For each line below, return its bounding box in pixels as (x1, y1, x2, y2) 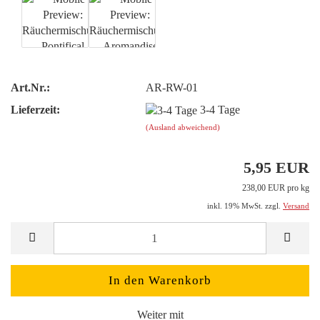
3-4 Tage (200, 103, 241, 116)
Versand (283, 201, 309, 211)
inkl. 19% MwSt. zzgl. (207, 201, 283, 211)
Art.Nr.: (11, 81, 50, 94)
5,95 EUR (244, 159, 309, 177)
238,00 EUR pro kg (242, 183, 309, 194)
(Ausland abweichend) (146, 122, 221, 131)
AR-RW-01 (146, 81, 199, 94)
